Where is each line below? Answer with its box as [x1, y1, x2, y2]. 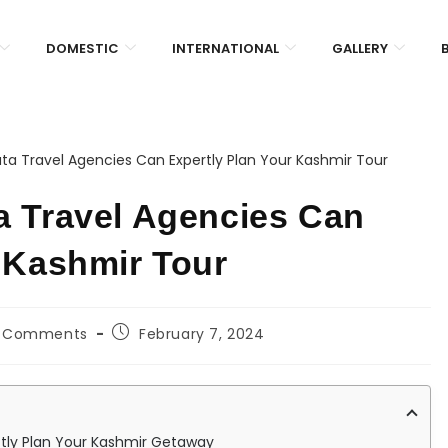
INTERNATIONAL [172, 39, 280, 59]
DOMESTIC [46, 39, 120, 59]
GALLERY [332, 39, 389, 59]
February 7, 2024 [139, 324, 265, 345]
